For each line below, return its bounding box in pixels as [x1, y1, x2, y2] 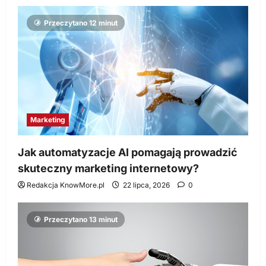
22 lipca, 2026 [121, 180, 172, 190]
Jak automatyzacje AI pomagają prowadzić [18, 146, 237, 159]
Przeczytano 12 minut [44, 18, 118, 27]
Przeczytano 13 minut [44, 215, 118, 224]
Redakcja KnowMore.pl [27, 180, 104, 190]
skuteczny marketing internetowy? [18, 162, 199, 175]
